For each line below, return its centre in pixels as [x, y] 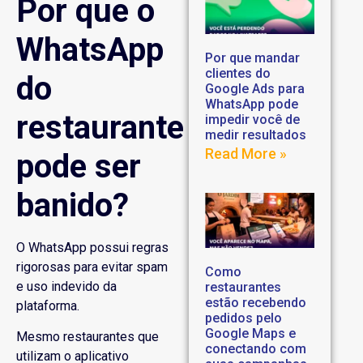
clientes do [238, 74]
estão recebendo [256, 302]
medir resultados [256, 135]
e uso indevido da [66, 286]
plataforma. [48, 305]
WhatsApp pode [252, 105]
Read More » [246, 154]
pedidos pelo [244, 318]
